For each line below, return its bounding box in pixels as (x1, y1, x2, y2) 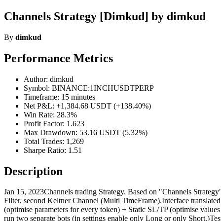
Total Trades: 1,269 (24, 137, 84, 146)
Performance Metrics (4, 51, 113, 65)
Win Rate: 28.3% (24, 110, 77, 119)
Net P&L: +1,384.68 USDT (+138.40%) (24, 101, 151, 110)
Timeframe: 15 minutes (24, 92, 95, 101)
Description (4, 164, 63, 178)
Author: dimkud (24, 74, 74, 83)
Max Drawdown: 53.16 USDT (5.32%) (24, 128, 147, 137)
